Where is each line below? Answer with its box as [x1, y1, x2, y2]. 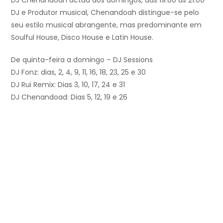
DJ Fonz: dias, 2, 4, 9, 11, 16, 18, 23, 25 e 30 [11, 67, 146, 78]
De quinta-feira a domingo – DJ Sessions [11, 55, 153, 65]
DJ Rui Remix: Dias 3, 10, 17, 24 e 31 [11, 80, 125, 90]
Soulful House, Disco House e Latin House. [11, 32, 153, 43]
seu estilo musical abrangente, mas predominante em [11, 20, 202, 30]
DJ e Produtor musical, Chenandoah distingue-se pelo [11, 7, 199, 18]
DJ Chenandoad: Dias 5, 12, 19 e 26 [11, 92, 127, 103]
